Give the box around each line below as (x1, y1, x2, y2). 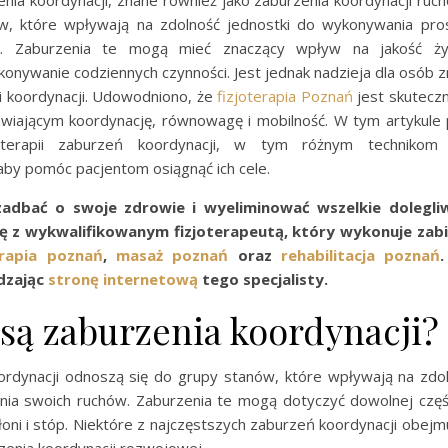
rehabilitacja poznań (281, 245, 441, 265)
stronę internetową (48, 269, 198, 289)
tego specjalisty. (198, 269, 328, 289)
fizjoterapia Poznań (217, 86, 353, 106)
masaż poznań (116, 245, 229, 265)
